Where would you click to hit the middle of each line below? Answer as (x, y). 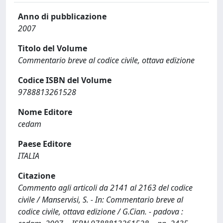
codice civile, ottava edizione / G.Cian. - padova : (101, 212)
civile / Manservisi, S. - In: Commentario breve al (101, 200)
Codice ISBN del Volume (65, 80)
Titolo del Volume (53, 48)
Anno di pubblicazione (62, 16)
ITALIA (29, 156)
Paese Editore (45, 144)
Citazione (37, 176)
